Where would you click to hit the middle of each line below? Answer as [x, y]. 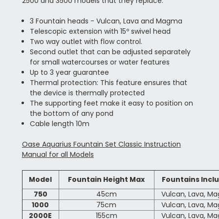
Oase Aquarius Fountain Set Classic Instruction [101, 144]
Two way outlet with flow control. [87, 42]
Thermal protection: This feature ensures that [108, 83]
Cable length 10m [59, 124]
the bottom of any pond [71, 114]
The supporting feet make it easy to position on [111, 103]
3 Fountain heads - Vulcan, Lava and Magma [106, 21]
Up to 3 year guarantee [69, 73]
